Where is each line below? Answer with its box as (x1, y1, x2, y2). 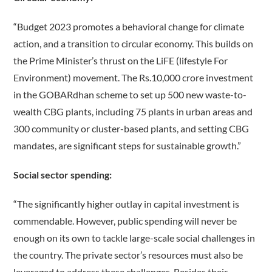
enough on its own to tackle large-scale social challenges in (13, 232, 256, 244)
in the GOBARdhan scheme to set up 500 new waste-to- (13, 89, 247, 101)
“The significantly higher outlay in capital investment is (13, 198, 240, 210)
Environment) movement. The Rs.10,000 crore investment (13, 72, 254, 84)
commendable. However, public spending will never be (13, 215, 237, 227)
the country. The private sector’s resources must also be (13, 249, 243, 261)
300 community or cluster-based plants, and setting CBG (13, 123, 250, 135)
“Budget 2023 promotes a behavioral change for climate (13, 21, 245, 33)
